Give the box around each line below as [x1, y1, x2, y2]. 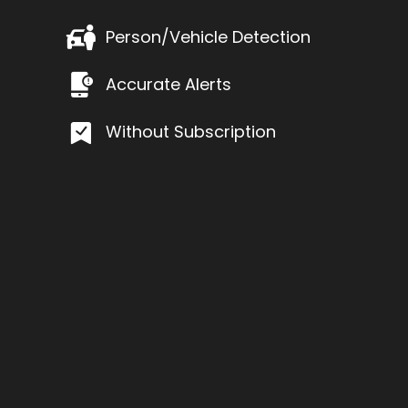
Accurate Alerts [106, 73, 231, 96]
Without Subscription [106, 120, 276, 143]
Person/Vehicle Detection [106, 25, 311, 48]
